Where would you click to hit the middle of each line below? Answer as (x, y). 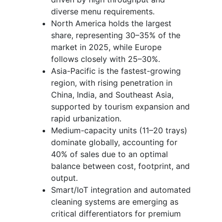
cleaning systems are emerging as (115, 201)
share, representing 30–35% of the (116, 35)
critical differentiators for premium (116, 213)
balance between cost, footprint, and (120, 166)
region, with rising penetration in (112, 83)
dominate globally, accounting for (114, 142)
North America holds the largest (111, 23)
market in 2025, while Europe (106, 47)
